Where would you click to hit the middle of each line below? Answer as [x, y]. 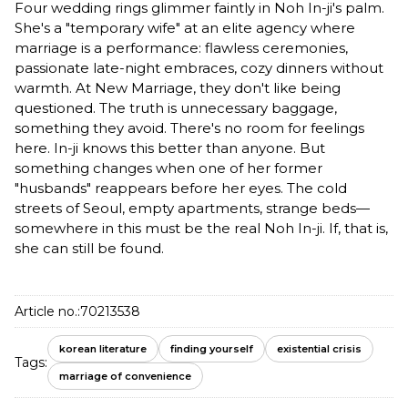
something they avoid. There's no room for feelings [189, 128]
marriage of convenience [125, 377]
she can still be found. [89, 249]
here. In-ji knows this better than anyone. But [170, 148]
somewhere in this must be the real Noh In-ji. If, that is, [201, 229]
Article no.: [47, 312]
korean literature [103, 349]
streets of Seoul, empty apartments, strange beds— [192, 209]
